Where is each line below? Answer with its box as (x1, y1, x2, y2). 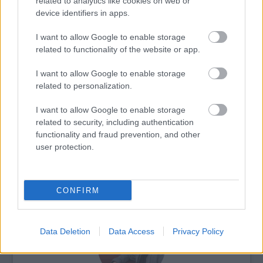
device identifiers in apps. (36, 8, 130, 18)
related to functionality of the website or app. (36, 45, 200, 54)
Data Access (108, 227, 154, 236)
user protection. (36, 142, 94, 151)
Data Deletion (39, 227, 90, 236)
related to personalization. (36, 81, 132, 90)
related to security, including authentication (36, 117, 194, 127)
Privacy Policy (172, 227, 224, 236)
